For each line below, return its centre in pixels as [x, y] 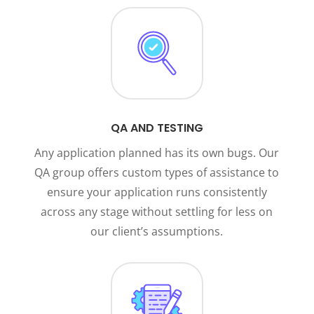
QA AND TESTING [157, 128]
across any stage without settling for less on [157, 212]
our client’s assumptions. [157, 232]
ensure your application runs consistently [157, 192]
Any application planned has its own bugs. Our [157, 153]
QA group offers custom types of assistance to [157, 173]
